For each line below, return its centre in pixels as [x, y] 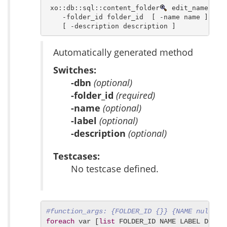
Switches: [75, 70]
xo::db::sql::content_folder [103, 8]
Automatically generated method [123, 52]
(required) [136, 96]
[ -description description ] [111, 26]
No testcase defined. [115, 169]
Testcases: [77, 156]
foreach [60, 222]
